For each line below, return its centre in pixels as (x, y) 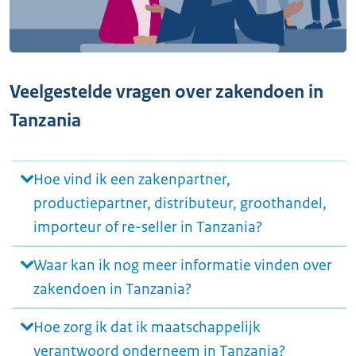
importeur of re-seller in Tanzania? (148, 227)
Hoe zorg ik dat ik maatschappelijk (147, 327)
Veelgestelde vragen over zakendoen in (166, 91)
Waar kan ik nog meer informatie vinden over (183, 265)
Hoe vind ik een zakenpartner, (132, 179)
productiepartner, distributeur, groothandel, (180, 203)
